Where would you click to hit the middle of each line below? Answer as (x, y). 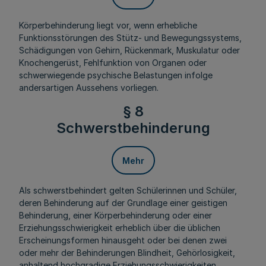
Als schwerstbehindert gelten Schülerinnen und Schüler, (128, 190)
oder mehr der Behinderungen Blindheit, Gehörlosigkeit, (127, 253)
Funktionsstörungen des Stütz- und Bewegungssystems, (130, 38)
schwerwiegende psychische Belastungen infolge (116, 75)
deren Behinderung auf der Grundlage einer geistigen (123, 203)
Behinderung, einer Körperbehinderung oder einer (115, 215)
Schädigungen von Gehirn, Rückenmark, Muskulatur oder (129, 50)
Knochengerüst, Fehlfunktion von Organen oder (113, 63)
